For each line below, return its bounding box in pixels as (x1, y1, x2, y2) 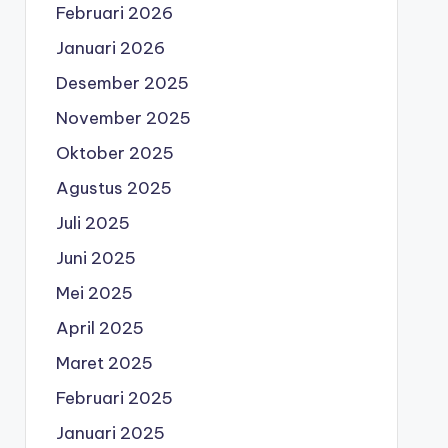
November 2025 (55, 107, 191, 129)
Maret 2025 (55, 352, 153, 374)
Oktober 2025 (55, 142, 174, 164)
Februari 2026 (55, 2, 173, 24)
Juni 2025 (55, 247, 136, 269)
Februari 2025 (55, 387, 173, 409)
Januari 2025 (55, 422, 165, 444)
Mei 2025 (55, 282, 133, 304)
